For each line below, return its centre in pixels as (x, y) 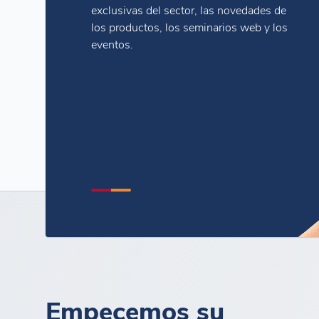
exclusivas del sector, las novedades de (189, 9)
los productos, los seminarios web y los (189, 26)
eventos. (112, 43)
